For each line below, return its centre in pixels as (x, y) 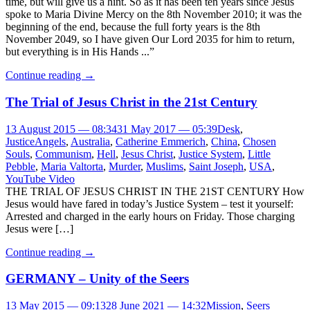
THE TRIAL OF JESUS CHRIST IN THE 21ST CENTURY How (155, 191)
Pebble (20, 166)
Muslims (165, 166)
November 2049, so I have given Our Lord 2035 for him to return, (150, 39)
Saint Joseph (216, 166)
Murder (125, 166)
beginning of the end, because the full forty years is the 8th (133, 27)
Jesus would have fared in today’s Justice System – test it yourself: (149, 203)
